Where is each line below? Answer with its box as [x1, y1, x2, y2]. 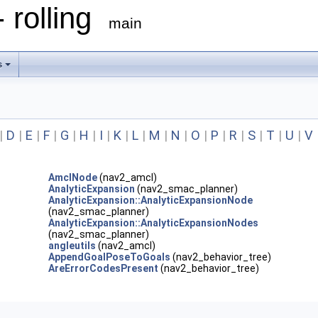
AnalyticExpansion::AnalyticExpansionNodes [48, 217, 259, 229]
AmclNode [48, 172, 98, 183]
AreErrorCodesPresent [48, 263, 159, 274]
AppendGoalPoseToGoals [48, 251, 171, 263]
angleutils [48, 240, 97, 251]
